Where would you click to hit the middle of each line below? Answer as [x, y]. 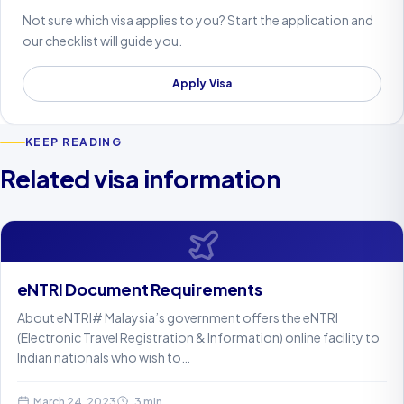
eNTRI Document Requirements [139, 289]
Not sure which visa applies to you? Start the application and [198, 19]
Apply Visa [202, 84]
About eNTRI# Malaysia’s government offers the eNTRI [177, 318]
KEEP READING [74, 142]
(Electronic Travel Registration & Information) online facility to [198, 338]
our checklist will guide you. [102, 40]
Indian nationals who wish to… [103, 358]
